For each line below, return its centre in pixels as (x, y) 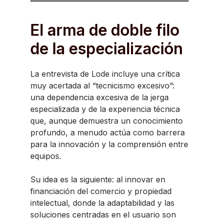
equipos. (46, 156)
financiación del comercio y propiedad (101, 191)
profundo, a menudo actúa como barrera (108, 132)
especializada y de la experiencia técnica (105, 109)
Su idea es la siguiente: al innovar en (98, 179)
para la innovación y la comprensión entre (109, 144)
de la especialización (107, 49)
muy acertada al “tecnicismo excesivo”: (102, 86)
